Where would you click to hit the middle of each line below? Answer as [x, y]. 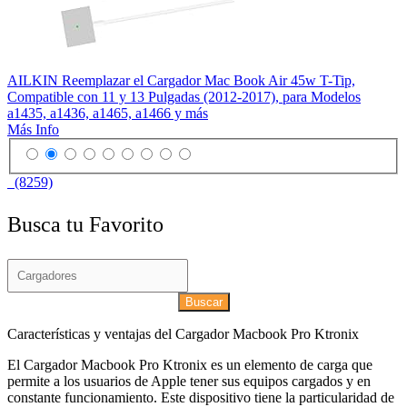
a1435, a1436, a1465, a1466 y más [108, 114]
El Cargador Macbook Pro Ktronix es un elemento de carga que [190, 364]
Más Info [33, 130]
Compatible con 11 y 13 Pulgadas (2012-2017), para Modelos [184, 97]
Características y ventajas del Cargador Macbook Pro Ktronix [183, 333]
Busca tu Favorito [85, 224]
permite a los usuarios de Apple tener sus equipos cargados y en [189, 381]
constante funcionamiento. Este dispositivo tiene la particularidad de [201, 397]
